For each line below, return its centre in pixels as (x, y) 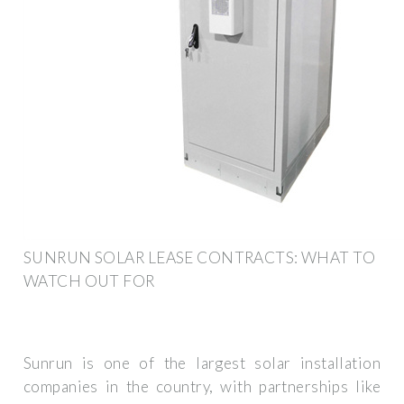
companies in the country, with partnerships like (202, 387)
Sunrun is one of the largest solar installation (202, 363)
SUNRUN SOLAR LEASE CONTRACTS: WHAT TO (200, 257)
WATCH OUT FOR (89, 280)
